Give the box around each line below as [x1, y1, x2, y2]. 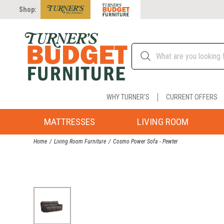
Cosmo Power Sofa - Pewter [113, 138, 178, 145]
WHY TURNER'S [106, 92, 149, 101]
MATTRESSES [44, 115, 95, 127]
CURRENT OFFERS [165, 92, 217, 101]
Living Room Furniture [54, 138, 106, 145]
